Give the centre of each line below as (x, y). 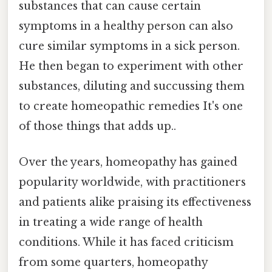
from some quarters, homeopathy (113, 263)
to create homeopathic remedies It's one (131, 107)
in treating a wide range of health (111, 223)
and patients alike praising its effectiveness (135, 202)
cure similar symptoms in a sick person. (129, 46)
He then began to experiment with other (131, 66)
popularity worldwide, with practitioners (132, 182)
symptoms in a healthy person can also (126, 26)
